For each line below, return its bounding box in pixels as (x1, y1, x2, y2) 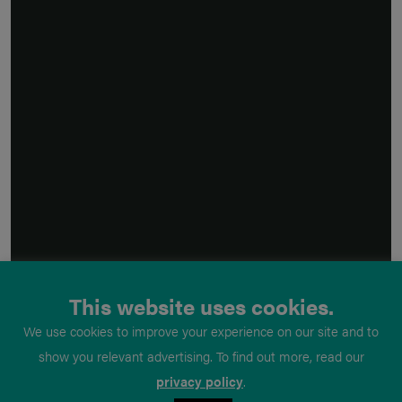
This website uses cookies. (68, 291, 334, 321)
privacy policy (156, 371, 243, 390)
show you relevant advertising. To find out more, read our (38, 346, 364, 365)
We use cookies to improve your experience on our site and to (23, 321, 379, 340)
